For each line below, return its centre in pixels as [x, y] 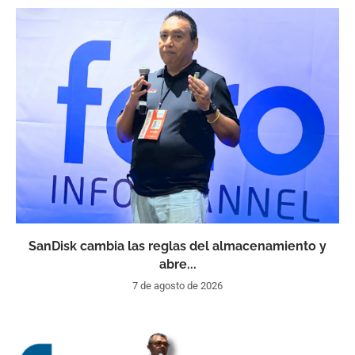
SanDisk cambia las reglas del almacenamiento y [177, 246]
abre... [177, 264]
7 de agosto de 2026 [177, 285]
